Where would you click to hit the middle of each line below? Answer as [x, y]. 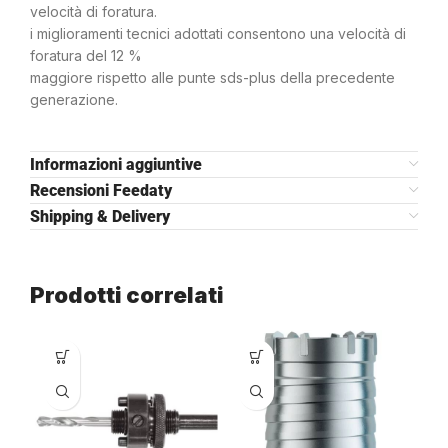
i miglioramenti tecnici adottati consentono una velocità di [218, 33]
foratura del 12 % [86, 55]
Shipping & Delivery [100, 216]
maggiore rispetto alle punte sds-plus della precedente [212, 77]
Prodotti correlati [127, 294]
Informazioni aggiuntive [116, 164]
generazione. [74, 99]
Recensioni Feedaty [101, 190]
